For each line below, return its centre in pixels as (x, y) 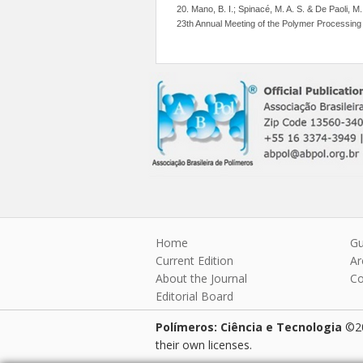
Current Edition (194, 261)
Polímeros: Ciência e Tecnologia (249, 327)
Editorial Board (194, 296)
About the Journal (201, 278)
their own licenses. (204, 345)
